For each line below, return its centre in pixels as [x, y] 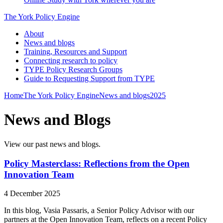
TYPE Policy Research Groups [73, 69]
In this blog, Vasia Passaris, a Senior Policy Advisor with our [99, 211]
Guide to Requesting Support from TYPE [89, 78]
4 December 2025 [32, 194]
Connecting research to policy [71, 60]
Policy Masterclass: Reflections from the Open [97, 163]
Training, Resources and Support [75, 52]
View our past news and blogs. [52, 144]
